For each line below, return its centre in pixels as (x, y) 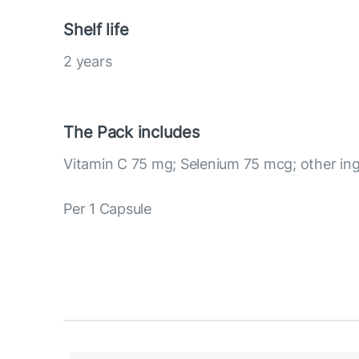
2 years (88, 61)
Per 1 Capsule (107, 208)
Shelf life (96, 29)
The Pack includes (131, 132)
